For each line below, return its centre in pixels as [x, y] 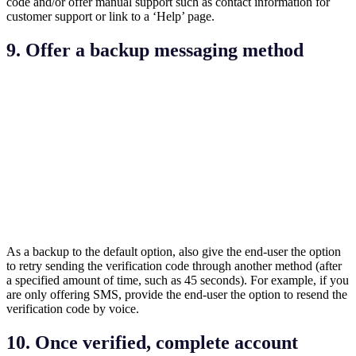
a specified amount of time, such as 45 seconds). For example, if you [178, 281]
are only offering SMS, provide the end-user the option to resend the [177, 295]
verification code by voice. [73, 309]
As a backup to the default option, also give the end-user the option [174, 252]
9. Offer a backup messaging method [155, 50]
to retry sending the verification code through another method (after [174, 266]
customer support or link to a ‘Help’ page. [110, 16]
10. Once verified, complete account [152, 343]
